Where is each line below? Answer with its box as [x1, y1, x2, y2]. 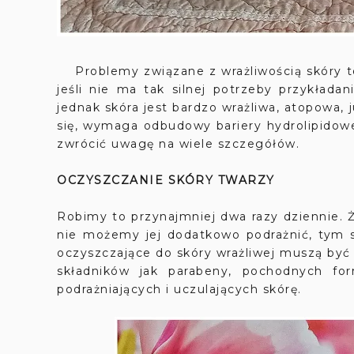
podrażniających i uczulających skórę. [57, 282, 302, 296]
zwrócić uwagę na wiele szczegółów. [57, 137, 299, 151]
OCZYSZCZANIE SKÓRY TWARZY [57, 173, 279, 187]
